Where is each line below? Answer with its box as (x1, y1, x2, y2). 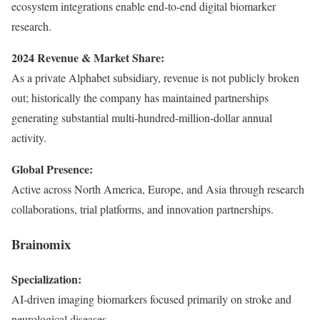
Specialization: (11, 270, 81, 287)
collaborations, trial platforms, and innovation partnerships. (11, 201, 274, 217)
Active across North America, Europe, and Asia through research (11, 181, 304, 197)
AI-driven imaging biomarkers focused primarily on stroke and (11, 291, 291, 306)
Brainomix (11, 234, 71, 254)
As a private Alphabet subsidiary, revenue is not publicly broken (11, 70, 299, 86)
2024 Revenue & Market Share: (11, 49, 164, 66)
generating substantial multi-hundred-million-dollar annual (11, 110, 272, 126)
